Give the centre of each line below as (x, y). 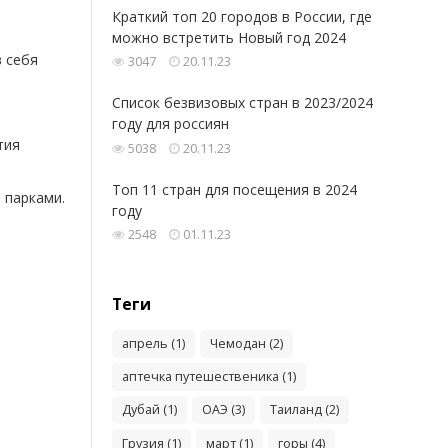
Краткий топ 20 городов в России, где (242, 16)
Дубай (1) (150, 410)
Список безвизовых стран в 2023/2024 (242, 103)
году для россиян (170, 124)
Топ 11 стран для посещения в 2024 (234, 189)
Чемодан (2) (247, 344)
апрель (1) (154, 344)
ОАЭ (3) (224, 410)
